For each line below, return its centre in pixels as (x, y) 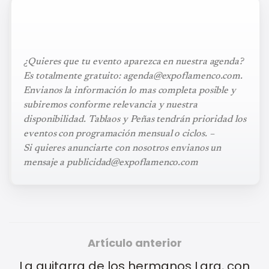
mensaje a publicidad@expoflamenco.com (111, 162)
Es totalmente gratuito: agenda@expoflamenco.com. (133, 76)
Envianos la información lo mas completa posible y (130, 90)
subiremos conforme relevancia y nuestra (110, 105)
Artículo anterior (134, 243)
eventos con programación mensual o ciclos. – (119, 134)
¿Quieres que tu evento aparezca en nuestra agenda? (134, 62)
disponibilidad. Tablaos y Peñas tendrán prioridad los (135, 119)
